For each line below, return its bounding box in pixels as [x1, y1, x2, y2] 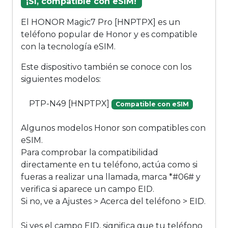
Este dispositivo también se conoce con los [21, 62, 191, 72]
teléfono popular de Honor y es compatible [21, 30, 197, 40]
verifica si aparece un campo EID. [21, 184, 154, 194]
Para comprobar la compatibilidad [21, 148, 158, 158]
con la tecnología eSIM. [21, 42, 116, 52]
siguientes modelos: [21, 74, 101, 84]
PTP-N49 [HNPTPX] [29, 99, 111, 109]
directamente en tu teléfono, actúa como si [21, 160, 197, 170]
